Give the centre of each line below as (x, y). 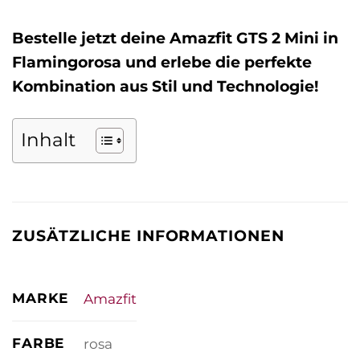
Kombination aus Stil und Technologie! (165, 86)
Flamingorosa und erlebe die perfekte (162, 61)
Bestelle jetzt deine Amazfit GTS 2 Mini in (175, 37)
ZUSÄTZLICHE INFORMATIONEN (149, 236)
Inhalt (48, 140)
